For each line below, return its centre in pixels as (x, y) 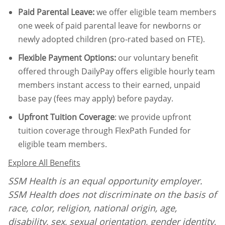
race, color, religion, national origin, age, (92, 208)
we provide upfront (154, 117)
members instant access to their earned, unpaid (109, 85)
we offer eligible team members (155, 12)
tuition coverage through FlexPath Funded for (104, 130)
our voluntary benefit (157, 58)
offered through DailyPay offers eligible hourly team (117, 71)
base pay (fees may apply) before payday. (96, 98)
